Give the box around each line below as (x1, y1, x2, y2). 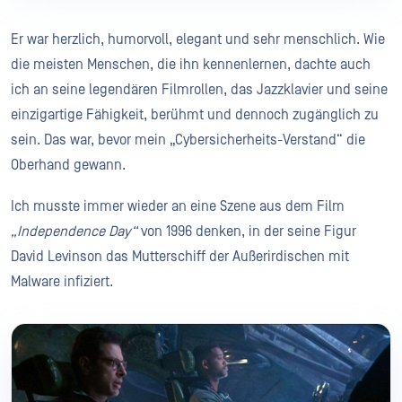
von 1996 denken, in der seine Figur (137, 223, 356, 240)
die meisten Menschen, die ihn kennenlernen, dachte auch (11, 56, 371, 73)
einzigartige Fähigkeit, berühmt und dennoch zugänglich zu (11, 106, 379, 123)
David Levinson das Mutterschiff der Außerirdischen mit (11, 248, 349, 265)
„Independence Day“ (11, 223, 137, 240)
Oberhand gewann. (11, 156, 126, 173)
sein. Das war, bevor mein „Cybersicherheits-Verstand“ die (11, 131, 365, 148)
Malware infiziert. (11, 273, 113, 290)
